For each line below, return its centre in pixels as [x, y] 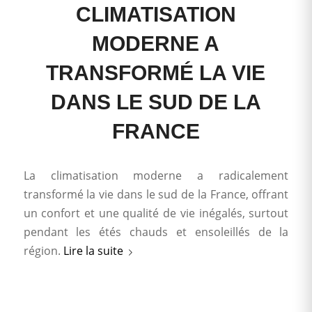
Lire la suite [93, 251]
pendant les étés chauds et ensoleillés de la [156, 232]
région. [43, 251]
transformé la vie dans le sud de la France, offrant [156, 195]
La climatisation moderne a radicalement [156, 176]
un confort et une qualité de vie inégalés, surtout [156, 213]
